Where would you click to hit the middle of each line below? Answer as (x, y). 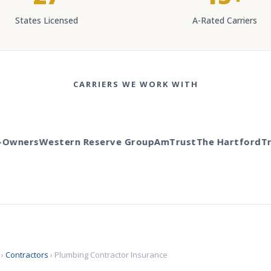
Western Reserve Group (85, 141)
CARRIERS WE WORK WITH (135, 84)
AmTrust (163, 141)
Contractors (27, 255)
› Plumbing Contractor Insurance (108, 255)
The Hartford (217, 141)
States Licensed (47, 20)
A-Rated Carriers (224, 20)
